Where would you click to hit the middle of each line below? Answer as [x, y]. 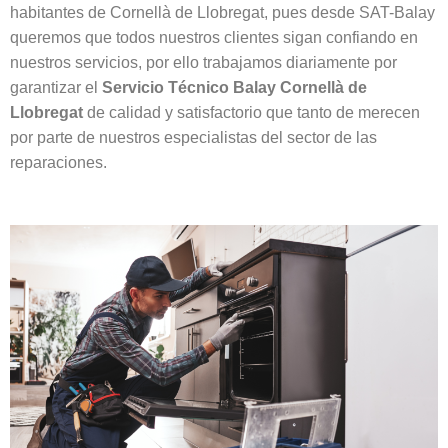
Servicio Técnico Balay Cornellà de [234, 87]
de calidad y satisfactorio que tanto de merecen [253, 112]
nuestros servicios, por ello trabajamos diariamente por [203, 62]
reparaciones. [58, 162]
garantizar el [56, 87]
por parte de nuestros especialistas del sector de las [193, 137]
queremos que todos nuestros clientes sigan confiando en [214, 37]
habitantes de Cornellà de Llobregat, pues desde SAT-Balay [222, 12]
